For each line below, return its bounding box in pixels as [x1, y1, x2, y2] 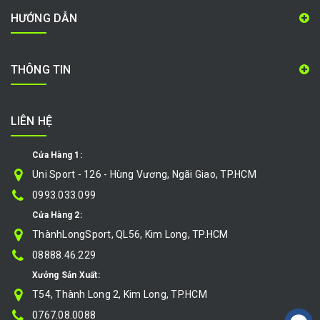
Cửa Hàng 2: [32, 210, 82, 221]
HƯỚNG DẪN [11, 11, 78, 26]
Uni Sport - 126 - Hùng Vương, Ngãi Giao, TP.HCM [32, 169, 256, 181]
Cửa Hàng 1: [32, 150, 82, 161]
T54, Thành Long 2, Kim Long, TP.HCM [32, 289, 207, 301]
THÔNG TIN [11, 63, 71, 77]
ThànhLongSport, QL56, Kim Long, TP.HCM [32, 229, 229, 241]
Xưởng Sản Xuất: [32, 270, 100, 281]
